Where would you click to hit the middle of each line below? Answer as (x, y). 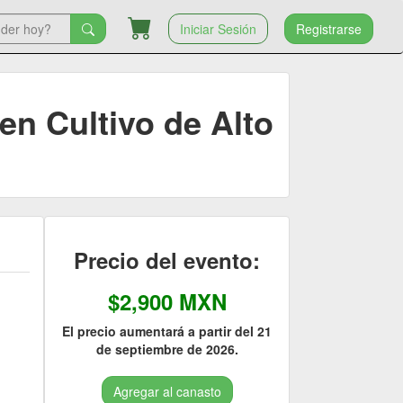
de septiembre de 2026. (167, 349)
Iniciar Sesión (218, 29)
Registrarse (329, 29)
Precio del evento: (167, 260)
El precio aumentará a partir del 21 (167, 331)
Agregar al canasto (167, 391)
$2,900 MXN (167, 301)
